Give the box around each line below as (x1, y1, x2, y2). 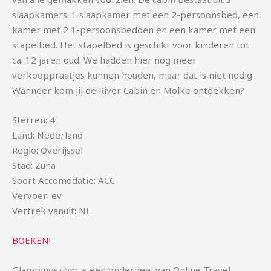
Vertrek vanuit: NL (12, 204, 91, 217)
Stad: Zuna (12, 159, 56, 172)
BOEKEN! (12, 234, 51, 247)
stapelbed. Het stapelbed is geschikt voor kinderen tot (12, 39, 249, 51)
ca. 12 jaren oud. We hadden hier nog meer (12, 54, 197, 67)
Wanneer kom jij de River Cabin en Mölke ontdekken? (12, 84, 247, 97)
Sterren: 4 (12, 114, 55, 126)
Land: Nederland (12, 129, 83, 142)
